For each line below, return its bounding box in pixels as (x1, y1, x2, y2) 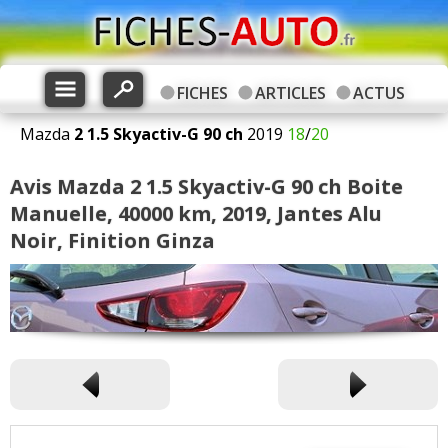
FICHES (176, 82, 228, 104)
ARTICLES (254, 82, 326, 104)
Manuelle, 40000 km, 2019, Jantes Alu (10, 200, 382, 227)
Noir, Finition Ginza (10, 227, 215, 254)
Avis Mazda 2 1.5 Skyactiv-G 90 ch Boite (10, 173, 403, 200)
